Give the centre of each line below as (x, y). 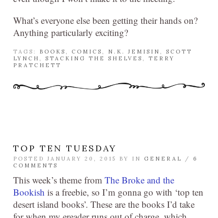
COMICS (87, 52)
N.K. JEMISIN (134, 52)
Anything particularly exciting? (71, 33)
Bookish (29, 192)
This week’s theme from (59, 180)
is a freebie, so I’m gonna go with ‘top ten (124, 192)
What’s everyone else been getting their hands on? (105, 20)
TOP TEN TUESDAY (65, 148)
